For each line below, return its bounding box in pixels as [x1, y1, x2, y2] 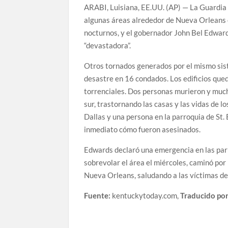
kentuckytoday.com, [110, 191, 181, 201]
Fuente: [84, 191, 111, 201]
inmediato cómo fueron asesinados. [84, 125, 201, 134]
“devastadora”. [84, 41, 131, 50]
